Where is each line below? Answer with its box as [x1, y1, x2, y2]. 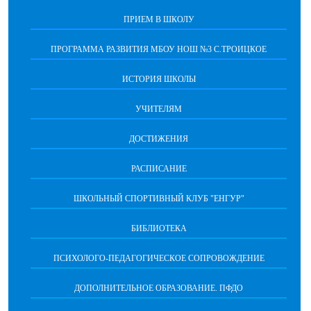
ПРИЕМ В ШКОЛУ [123, 15, 194, 24]
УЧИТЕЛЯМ [135, 104, 182, 114]
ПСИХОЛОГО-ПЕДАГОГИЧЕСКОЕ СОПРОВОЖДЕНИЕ [53, 253, 264, 263]
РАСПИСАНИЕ [131, 164, 187, 174]
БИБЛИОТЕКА [131, 224, 187, 233]
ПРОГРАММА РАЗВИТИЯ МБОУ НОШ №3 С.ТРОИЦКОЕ [51, 44, 267, 54]
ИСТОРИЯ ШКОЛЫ [121, 74, 196, 84]
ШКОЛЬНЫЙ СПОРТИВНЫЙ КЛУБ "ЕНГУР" [73, 194, 244, 203]
